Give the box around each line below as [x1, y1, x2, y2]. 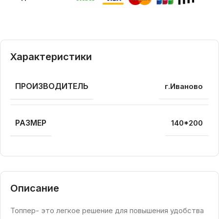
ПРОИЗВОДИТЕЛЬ [15, 81, 88, 91]
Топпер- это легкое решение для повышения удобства [10, 206, 204, 216]
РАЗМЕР [15, 118, 46, 128]
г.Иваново [165, 82, 203, 91]
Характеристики [10, 51, 92, 63]
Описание [10, 182, 59, 195]
